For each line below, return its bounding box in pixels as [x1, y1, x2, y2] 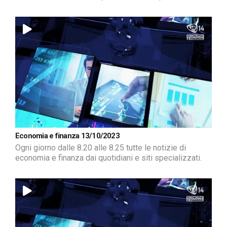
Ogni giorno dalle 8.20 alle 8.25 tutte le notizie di [15, 142, 186, 153]
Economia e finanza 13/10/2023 [15, 131, 120, 140]
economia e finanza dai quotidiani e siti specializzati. [15, 153, 202, 163]
